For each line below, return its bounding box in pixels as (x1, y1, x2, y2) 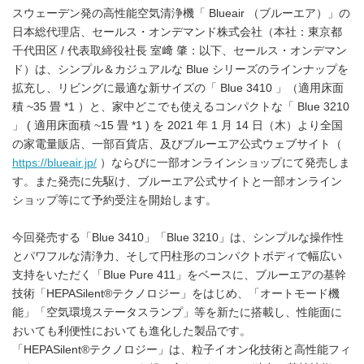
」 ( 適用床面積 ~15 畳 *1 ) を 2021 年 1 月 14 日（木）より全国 (12, 119, 343, 132)
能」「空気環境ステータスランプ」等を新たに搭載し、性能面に (12, 306, 342, 319)
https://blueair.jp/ (12, 157, 97, 170)
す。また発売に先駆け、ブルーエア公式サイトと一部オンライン (12, 175, 342, 188)
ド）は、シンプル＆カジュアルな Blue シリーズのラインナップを (12, 63, 349, 76)
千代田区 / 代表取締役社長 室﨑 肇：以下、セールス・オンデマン (12, 45, 347, 58)
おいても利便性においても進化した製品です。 (12, 325, 251, 338)
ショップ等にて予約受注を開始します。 (12, 194, 217, 207)
